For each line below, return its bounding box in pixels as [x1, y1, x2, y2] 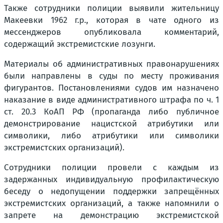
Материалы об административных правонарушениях [4, 59, 219, 69]
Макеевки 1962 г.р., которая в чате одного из [4, 15, 219, 25]
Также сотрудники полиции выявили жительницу [4, 3, 219, 13]
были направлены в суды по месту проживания [4, 71, 219, 81]
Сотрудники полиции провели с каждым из [4, 162, 219, 173]
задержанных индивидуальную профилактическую [4, 174, 219, 185]
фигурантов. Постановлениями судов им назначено [4, 83, 219, 93]
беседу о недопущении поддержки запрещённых [4, 186, 219, 197]
